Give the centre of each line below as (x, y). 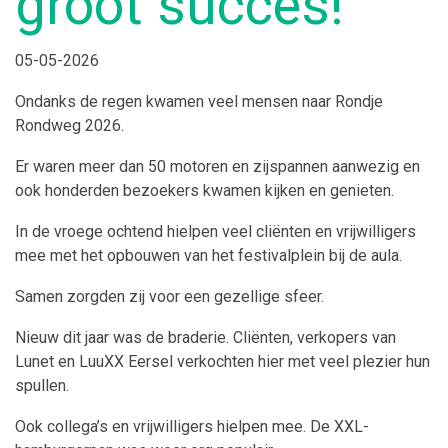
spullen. (42, 385)
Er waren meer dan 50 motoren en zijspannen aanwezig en (217, 166)
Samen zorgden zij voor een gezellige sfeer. (169, 296)
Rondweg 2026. (69, 125)
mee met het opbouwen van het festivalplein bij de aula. (208, 255)
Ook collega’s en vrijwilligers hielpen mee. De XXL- (192, 426)
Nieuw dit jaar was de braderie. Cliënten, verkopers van (205, 337)
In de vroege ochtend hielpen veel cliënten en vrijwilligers (215, 231)
